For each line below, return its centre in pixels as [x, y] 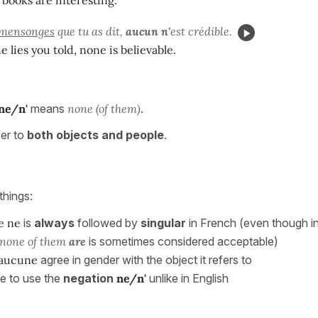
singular [163, 223]
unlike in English [189, 279]
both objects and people [95, 135]
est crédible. [201, 32]
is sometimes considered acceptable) [185, 242]
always [54, 223]
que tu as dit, [90, 32]
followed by [108, 223]
